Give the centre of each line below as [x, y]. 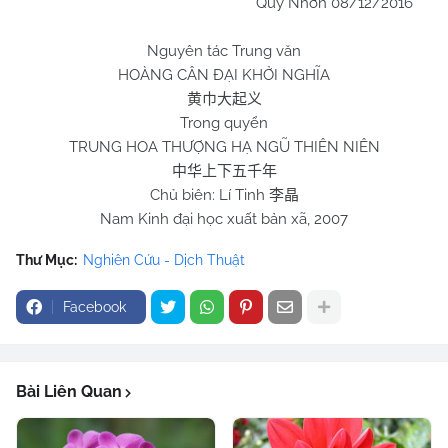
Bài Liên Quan [69, 391]
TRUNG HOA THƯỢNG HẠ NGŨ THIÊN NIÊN [224, 147]
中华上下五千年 [224, 171]
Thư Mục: [46, 260]
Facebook [94, 307]
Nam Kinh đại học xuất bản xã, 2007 [224, 219]
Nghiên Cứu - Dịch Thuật [164, 260]
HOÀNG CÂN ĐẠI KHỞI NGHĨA [224, 75]
